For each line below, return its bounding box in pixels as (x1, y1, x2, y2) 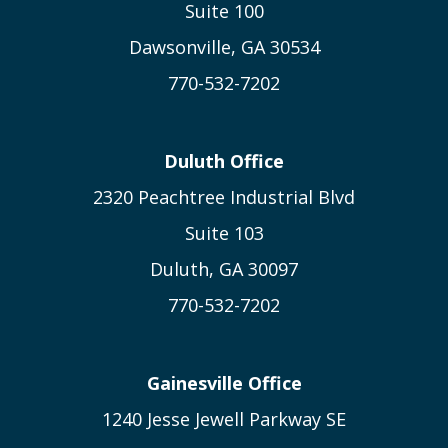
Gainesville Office (146, 370, 302, 395)
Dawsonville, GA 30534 (128, 35, 320, 60)
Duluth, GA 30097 (150, 257, 298, 282)
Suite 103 (184, 221, 264, 246)
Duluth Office (164, 149, 284, 174)
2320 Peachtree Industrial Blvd (93, 185, 355, 210)
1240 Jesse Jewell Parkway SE (102, 406, 346, 431)
